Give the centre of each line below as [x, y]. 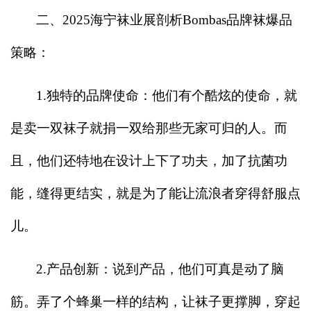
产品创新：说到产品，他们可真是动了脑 [165, 269]
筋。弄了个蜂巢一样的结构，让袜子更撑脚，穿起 [155, 301]
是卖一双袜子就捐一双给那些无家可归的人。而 [149, 128]
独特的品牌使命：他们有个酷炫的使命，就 [172, 95]
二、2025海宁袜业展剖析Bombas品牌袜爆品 [164, 19]
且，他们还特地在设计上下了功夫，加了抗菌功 [149, 160]
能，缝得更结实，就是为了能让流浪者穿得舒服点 [155, 193]
